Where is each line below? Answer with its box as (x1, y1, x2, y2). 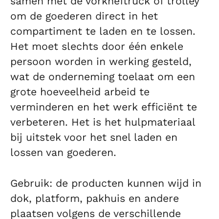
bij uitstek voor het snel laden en (10, 131, 178, 144)
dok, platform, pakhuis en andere (10, 192, 179, 205)
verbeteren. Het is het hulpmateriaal (10, 116, 196, 129)
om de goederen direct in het (10, 10, 158, 22)
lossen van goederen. (10, 146, 117, 159)
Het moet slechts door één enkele (10, 40, 184, 53)
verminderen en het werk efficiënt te (10, 101, 197, 113)
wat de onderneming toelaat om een (10, 70, 196, 83)
